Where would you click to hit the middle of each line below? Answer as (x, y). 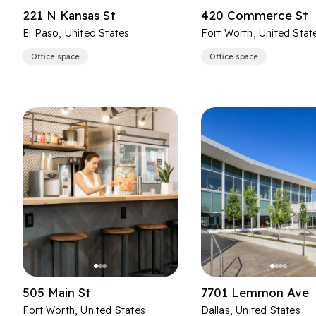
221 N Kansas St (69, 15)
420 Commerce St (254, 15)
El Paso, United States (76, 33)
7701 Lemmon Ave (255, 292)
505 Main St (57, 292)
